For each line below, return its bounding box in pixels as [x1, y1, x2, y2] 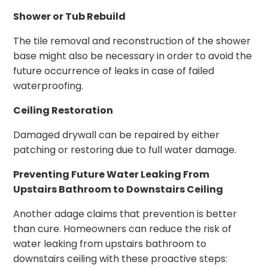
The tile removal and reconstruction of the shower [13, 34, 251, 48]
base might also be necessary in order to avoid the [13, 49, 252, 63]
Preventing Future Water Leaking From [13, 167, 210, 182]
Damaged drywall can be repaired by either [13, 128, 220, 142]
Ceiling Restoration [13, 103, 114, 118]
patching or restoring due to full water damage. [13, 143, 237, 157]
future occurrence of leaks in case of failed [13, 64, 215, 78]
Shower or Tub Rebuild [13, 10, 126, 24]
